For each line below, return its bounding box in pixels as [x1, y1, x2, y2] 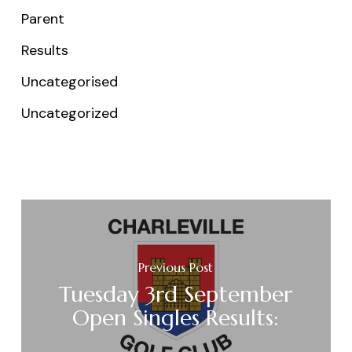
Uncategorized [20, 103, 118, 123]
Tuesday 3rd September [59, 280, 293, 309]
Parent [20, 9, 64, 28]
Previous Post [138, 259, 214, 276]
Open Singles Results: [72, 304, 280, 332]
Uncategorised [20, 71, 118, 91]
